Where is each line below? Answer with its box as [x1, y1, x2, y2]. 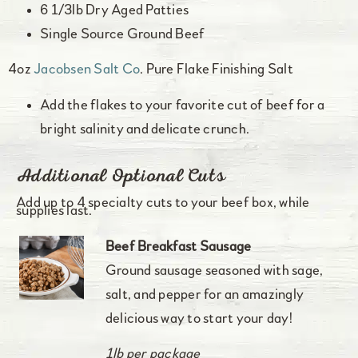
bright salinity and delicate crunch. [40, 121, 249, 137]
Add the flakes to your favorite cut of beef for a [40, 97, 325, 113]
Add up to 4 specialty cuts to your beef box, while [16, 195, 310, 211]
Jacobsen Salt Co [34, 62, 140, 78]
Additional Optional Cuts [16, 167, 225, 187]
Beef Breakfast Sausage [105, 239, 252, 255]
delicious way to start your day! [105, 311, 292, 327]
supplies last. [16, 203, 93, 219]
